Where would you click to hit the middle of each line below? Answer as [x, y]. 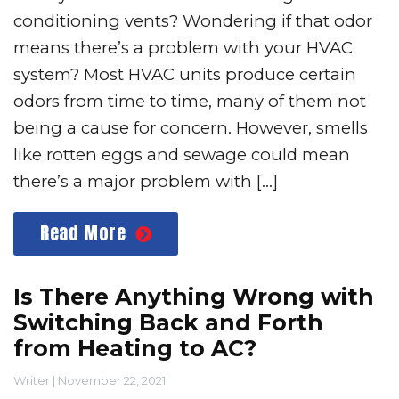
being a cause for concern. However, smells [191, 128]
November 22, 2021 [112, 381]
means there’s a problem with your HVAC [183, 48]
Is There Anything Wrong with [194, 296]
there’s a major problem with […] [146, 182]
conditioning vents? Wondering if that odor [193, 21]
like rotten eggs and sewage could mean [182, 155]
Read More [83, 232]
